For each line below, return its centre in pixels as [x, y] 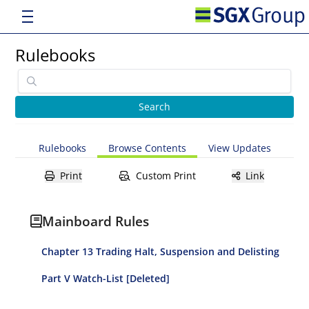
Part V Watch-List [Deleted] [106, 278]
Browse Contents [147, 148]
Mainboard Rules [96, 221]
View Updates [239, 148]
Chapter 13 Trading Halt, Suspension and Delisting [161, 251]
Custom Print [166, 176]
